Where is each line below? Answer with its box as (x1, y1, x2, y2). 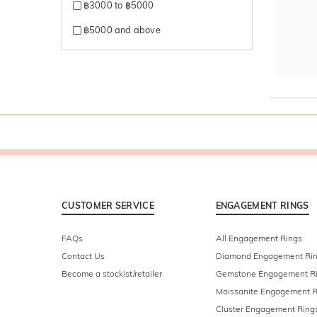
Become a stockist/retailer (62, 268, 162, 279)
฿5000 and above (81, 23, 161, 35)
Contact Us (62, 250, 105, 262)
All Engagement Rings (215, 233, 302, 244)
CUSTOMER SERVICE (62, 200, 154, 212)
